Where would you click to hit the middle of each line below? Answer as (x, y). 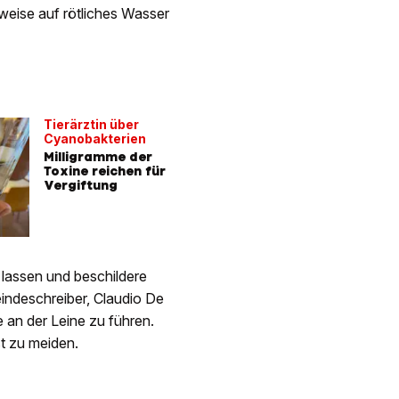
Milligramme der (98, 156)
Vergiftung (81, 185)
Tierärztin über (91, 124)
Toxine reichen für (105, 171)
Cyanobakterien (95, 138)
